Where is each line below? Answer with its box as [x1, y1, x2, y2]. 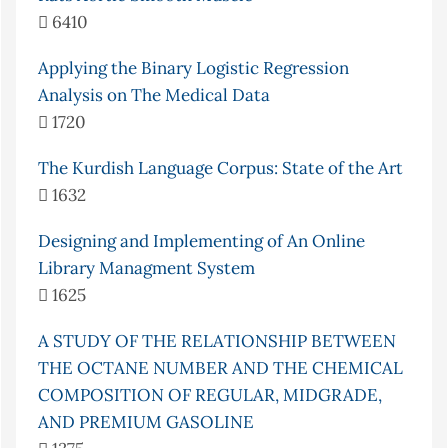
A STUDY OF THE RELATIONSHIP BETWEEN [38, 330, 396, 353]
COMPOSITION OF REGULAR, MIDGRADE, [38, 384, 382, 407]
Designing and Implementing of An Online [38, 230, 365, 253]
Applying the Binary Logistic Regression [38, 57, 349, 80]
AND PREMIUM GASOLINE [38, 411, 254, 434]
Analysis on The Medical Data [38, 84, 270, 107]
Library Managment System [38, 257, 255, 280]
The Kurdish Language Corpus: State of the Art [38, 157, 403, 180]
